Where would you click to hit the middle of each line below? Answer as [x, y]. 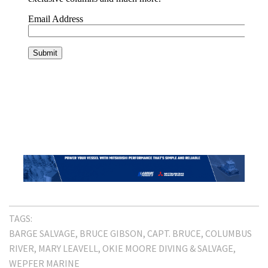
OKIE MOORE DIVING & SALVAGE [168, 249]
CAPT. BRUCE [174, 234]
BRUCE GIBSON [111, 234]
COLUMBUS [229, 234]
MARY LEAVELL [68, 249]
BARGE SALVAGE [42, 234]
